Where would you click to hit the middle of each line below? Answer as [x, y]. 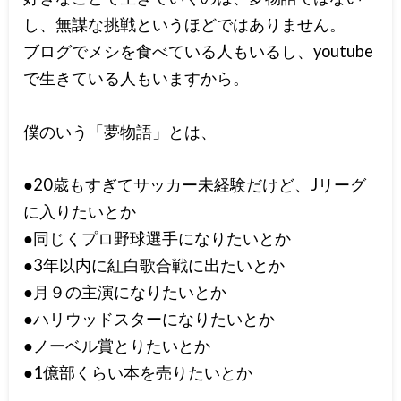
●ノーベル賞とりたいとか [117, 345]
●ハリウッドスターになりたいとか [149, 318]
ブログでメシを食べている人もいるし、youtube [199, 51]
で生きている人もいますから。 [137, 78]
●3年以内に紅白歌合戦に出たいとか [154, 264]
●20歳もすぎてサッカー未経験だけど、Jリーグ [195, 184]
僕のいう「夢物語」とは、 [120, 131]
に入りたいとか [80, 211]
